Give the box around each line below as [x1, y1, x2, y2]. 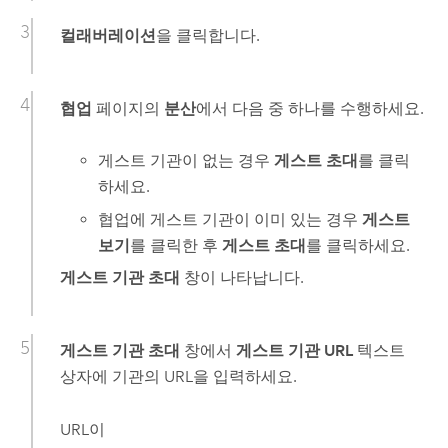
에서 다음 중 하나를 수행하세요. [195, 98, 424, 118]
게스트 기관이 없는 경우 [98, 151, 275, 171]
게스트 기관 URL [235, 341, 353, 361]
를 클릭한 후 [130, 235, 223, 255]
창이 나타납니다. [179, 268, 304, 288]
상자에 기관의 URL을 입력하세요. [59, 367, 297, 387]
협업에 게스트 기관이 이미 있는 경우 [98, 209, 363, 229]
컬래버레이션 [59, 25, 156, 45]
